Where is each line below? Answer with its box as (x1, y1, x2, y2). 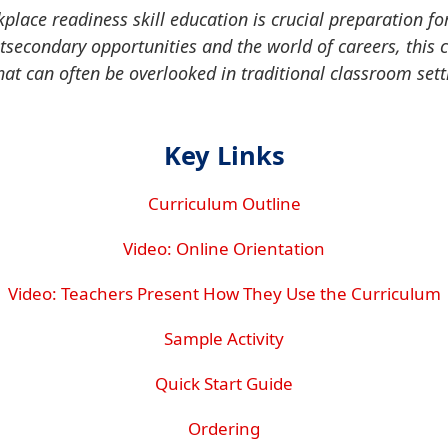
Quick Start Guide (155, 372, 293, 396)
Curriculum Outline (147, 192, 301, 216)
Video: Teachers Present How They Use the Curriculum (7, 282, 441, 306)
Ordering (188, 417, 260, 441)
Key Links (163, 138, 285, 173)
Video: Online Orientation (123, 237, 325, 261)
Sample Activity (164, 327, 284, 351)
